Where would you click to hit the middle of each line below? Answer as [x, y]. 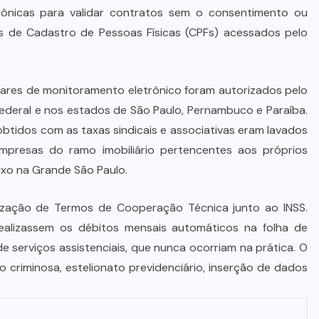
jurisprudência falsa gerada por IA [166, 30]
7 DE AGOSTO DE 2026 [172, 81]
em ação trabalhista [166, 50]
